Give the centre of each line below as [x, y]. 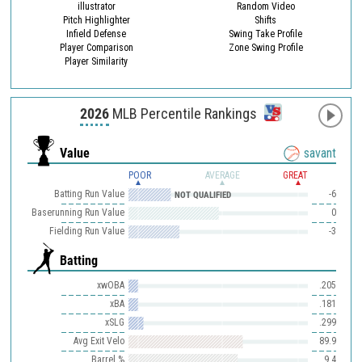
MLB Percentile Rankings [185, 113]
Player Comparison [96, 47]
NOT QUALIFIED [203, 195]
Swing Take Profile [266, 34]
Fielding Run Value [87, 232]
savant [320, 154]
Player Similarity [97, 61]
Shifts [266, 20]
